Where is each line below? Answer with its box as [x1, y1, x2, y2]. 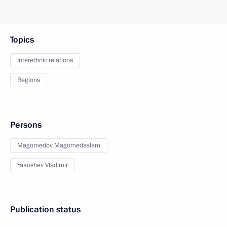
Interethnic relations [17, 56, 73, 65]
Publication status [10, 204, 81, 215]
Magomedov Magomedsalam [17, 141, 100, 150]
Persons [10, 119, 42, 131]
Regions [17, 75, 40, 85]
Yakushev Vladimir [17, 161, 68, 170]
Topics [10, 34, 34, 46]
